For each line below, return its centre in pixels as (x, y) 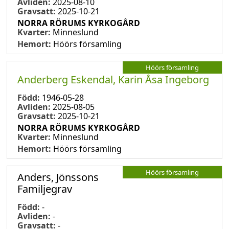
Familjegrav (45, 189)
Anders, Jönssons (58, 177)
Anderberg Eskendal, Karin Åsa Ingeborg (113, 79)
